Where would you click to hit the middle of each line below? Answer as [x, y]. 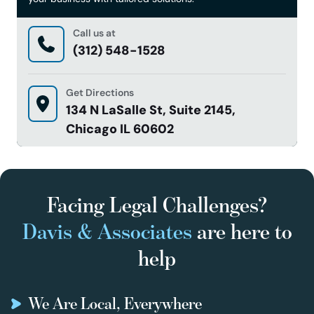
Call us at [94, 33]
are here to [242, 231]
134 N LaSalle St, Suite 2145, [150, 110]
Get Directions [100, 93]
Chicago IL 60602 [120, 129]
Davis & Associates [107, 231]
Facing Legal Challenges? [157, 205]
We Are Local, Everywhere [115, 303]
